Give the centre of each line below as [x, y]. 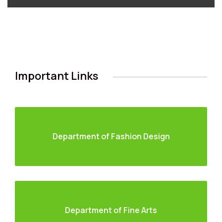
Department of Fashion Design [111, 136]
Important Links [56, 76]
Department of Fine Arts [111, 210]
